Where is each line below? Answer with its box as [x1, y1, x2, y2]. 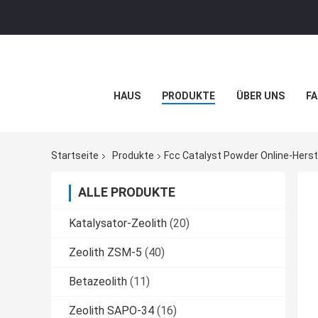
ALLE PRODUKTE [78, 185, 175, 200]
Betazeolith [69, 275, 127, 289]
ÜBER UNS [236, 90, 285, 102]
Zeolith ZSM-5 [69, 246, 142, 260]
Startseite [51, 150, 99, 162]
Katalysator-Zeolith [69, 216, 167, 231]
